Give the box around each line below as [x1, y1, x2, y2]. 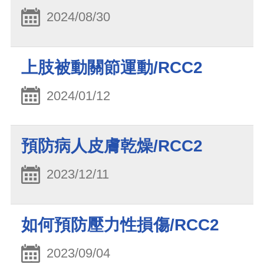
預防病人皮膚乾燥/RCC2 [21, 137, 203, 156]
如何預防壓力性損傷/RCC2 [21, 215, 219, 234]
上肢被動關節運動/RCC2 [21, 58, 203, 77]
